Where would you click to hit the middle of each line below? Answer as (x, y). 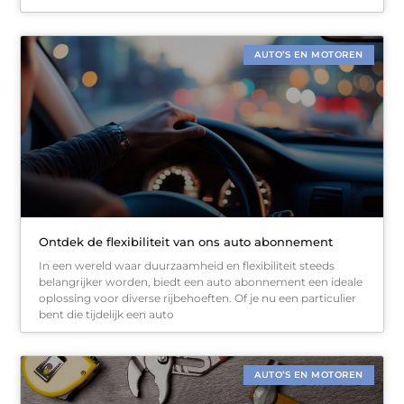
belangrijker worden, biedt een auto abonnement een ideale (201, 281)
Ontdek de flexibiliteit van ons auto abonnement (186, 241)
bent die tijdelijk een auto (107, 314)
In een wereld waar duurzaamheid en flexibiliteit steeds (187, 265)
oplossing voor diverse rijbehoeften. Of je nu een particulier (198, 298)
